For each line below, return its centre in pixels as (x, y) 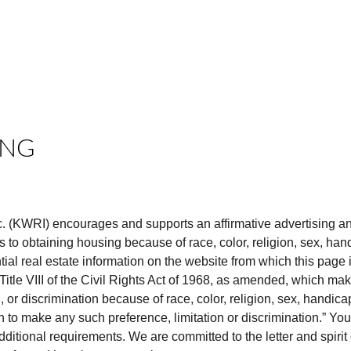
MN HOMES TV (138, 35)
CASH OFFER (63, 35)
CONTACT (277, 35)
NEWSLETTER (213, 35)
